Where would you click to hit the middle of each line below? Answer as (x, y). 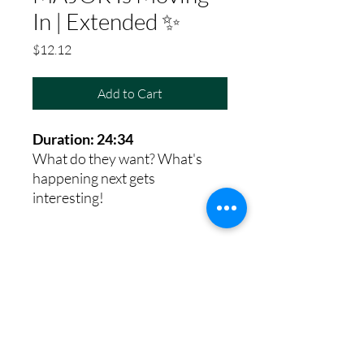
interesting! (68, 197)
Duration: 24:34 (83, 139)
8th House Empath (130, 285)
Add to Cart (130, 93)
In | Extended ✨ (106, 21)
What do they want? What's (117, 158)
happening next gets (94, 178)
